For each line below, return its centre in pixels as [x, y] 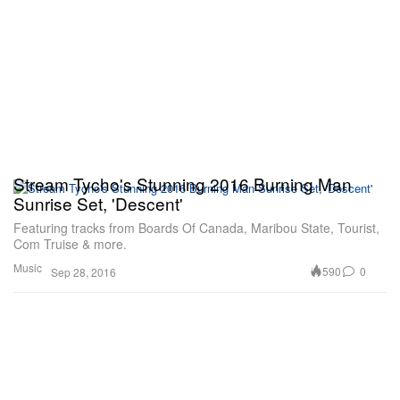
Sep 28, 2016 [83, 271]
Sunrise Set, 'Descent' [98, 203]
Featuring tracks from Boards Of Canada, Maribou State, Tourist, [196, 227]
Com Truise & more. [70, 243]
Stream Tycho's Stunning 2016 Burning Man [183, 183]
